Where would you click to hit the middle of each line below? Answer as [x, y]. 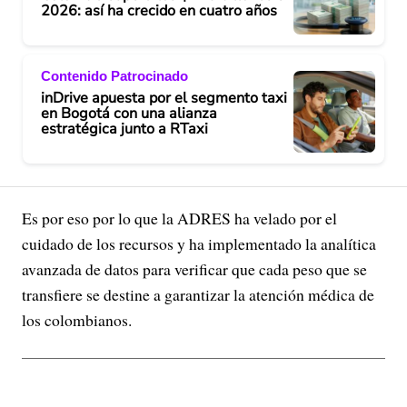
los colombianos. [79, 319]
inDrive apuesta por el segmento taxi [164, 99]
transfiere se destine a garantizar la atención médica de [198, 294]
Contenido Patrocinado [114, 76]
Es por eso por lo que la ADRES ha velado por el [179, 218]
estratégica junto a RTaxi [124, 129]
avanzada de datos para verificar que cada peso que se [194, 268]
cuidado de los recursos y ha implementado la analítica [199, 243]
